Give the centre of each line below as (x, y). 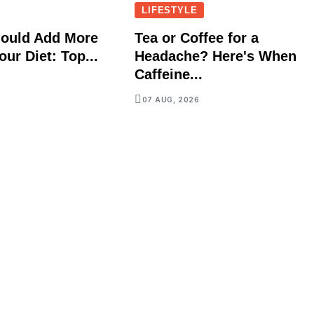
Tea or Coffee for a (197, 38)
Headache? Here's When (216, 56)
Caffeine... (169, 75)
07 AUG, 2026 (171, 100)
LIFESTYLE (170, 11)
